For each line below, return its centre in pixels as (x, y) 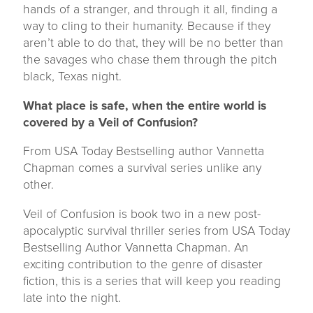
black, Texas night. (72, 77)
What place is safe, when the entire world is (144, 105)
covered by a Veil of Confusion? (110, 122)
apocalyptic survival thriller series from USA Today (156, 230)
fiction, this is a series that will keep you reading (152, 281)
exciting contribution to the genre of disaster (143, 264)
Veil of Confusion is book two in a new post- (141, 213)
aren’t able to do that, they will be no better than (153, 43)
